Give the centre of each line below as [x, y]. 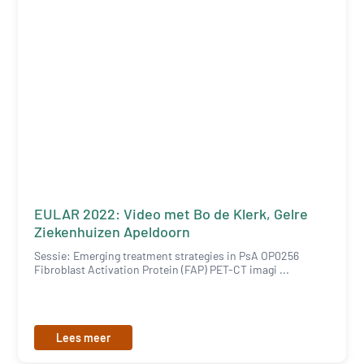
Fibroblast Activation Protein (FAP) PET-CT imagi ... [162, 269]
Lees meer [84, 337]
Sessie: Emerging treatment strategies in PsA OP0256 [167, 255]
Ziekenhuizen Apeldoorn [113, 231]
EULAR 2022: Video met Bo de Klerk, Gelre [171, 213]
